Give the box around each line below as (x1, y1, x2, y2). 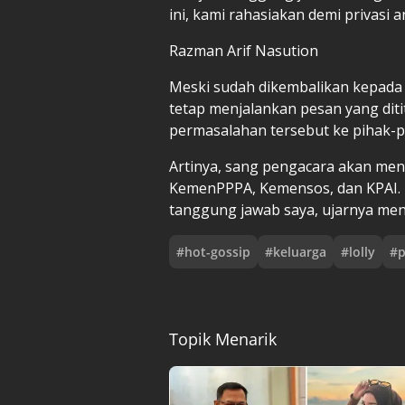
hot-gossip (184, 242, 250, 260)
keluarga (273, 242, 326, 260)
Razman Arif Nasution (169, 40, 318, 61)
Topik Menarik (169, 327, 277, 350)
